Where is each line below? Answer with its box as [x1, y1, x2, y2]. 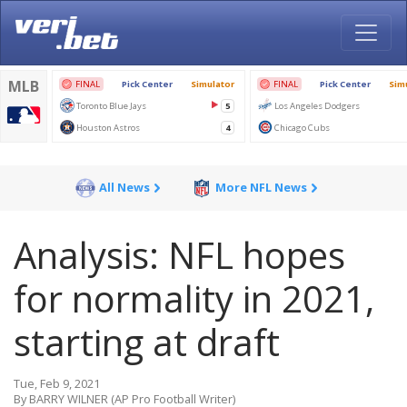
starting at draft [14, 317, 280, 367]
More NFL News [214, 179, 307, 196]
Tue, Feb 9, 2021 [14, 375, 100, 392]
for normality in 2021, [14, 273, 374, 323]
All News [98, 179, 150, 196]
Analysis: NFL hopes [14, 230, 345, 280]
